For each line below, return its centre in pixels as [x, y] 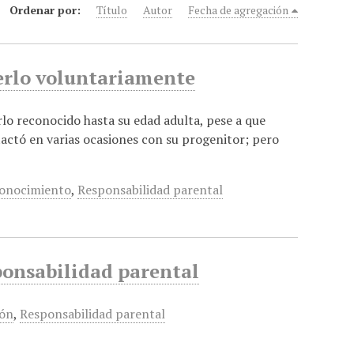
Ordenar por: [45, 10]
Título [112, 10]
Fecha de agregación [239, 10]
